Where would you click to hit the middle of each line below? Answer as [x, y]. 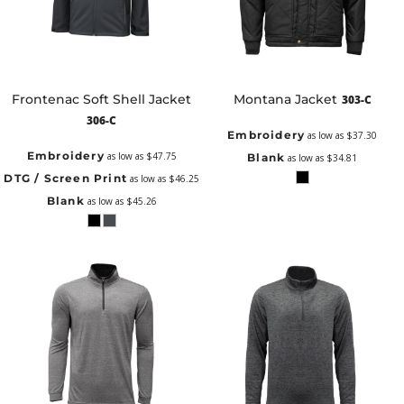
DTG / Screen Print [66, 179]
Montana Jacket [285, 100]
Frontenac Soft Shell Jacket [102, 100]
